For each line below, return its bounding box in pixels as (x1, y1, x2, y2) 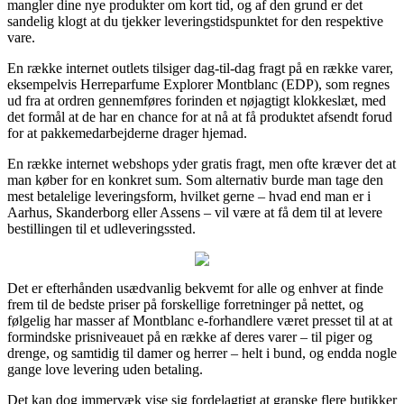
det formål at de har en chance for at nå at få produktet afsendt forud (7, 108, 392, 124)
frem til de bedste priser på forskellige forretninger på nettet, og (7, 296, 363, 312)
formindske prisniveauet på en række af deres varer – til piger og (7, 328, 372, 344)
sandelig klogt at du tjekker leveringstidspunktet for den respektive (7, 13, 383, 29)
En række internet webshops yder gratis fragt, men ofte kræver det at (7, 155, 396, 171)
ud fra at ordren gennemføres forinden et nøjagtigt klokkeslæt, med (7, 92, 386, 108)
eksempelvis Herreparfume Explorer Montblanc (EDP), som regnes (7, 76, 390, 92)
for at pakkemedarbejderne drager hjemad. (7, 124, 247, 141)
